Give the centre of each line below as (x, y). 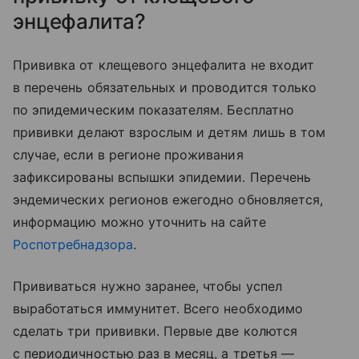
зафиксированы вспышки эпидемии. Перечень (162, 177)
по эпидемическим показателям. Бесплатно (153, 109)
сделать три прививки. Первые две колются (155, 331)
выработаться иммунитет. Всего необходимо (158, 308)
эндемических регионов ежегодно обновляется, (168, 199)
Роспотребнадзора (73, 244)
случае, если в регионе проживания (128, 154)
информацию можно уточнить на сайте (139, 222)
